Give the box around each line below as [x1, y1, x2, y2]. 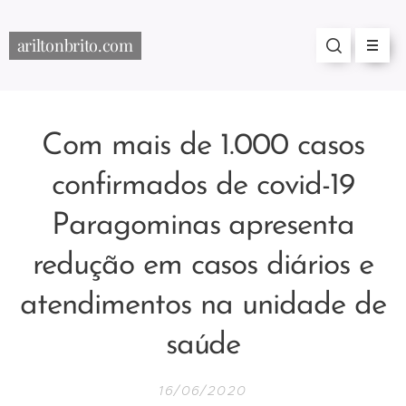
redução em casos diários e [32, 250, 374, 282]
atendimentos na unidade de [20, 290, 386, 322]
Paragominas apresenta [51, 210, 355, 242]
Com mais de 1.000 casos [42, 130, 364, 162]
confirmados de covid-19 [52, 170, 354, 202]
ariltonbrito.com [16, 34, 133, 56]
